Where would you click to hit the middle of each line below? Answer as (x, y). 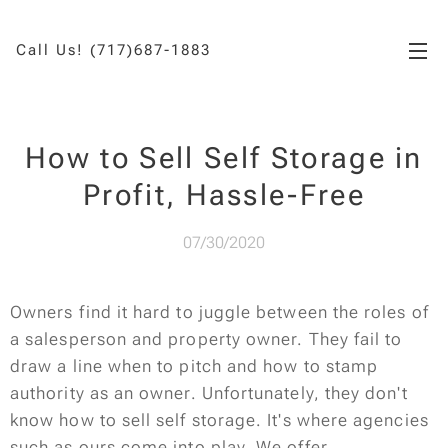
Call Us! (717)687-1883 (110, 50)
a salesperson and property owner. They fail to (206, 339)
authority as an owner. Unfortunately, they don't (209, 393)
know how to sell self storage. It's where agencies (219, 420)
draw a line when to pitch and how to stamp (194, 366)
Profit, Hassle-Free (224, 195)
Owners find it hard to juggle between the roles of (219, 312)
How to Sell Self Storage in (224, 158)
